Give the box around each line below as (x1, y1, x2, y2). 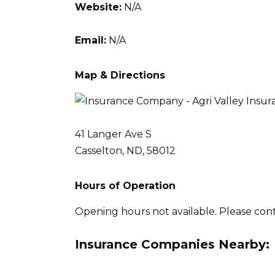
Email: (75, 34, 106, 46)
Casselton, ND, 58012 (75, 144, 176, 157)
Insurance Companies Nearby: (75, 237, 269, 252)
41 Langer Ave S (75, 128, 152, 140)
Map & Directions (75, 69, 165, 81)
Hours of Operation (75, 179, 176, 192)
